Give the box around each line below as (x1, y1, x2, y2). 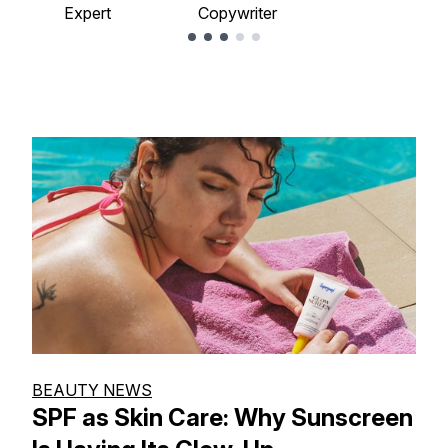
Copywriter (197, 3, 277, 24)
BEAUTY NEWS (32, 379, 152, 400)
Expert (63, 3, 111, 24)
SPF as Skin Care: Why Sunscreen (32, 402, 413, 432)
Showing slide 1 (11, 42, 122, 63)
